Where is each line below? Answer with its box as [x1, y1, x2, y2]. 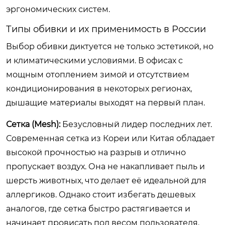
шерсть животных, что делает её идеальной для [6, 175, 206, 185]
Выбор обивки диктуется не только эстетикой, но [6, 41, 213, 51]
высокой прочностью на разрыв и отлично [6, 147, 186, 157]
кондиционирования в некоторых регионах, [6, 83, 192, 93]
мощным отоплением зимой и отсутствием [6, 69, 189, 79]
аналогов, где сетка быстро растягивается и [6, 203, 190, 213]
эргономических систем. [6, 4, 110, 14]
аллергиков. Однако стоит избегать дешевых [6, 189, 195, 199]
